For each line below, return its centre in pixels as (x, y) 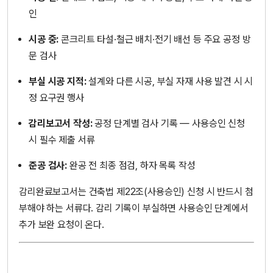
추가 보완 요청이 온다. (62, 224)
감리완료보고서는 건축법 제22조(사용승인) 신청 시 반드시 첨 (136, 191)
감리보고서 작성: (61, 124)
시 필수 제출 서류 (62, 140)
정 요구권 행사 (56, 98)
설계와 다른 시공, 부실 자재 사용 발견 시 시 (170, 82)
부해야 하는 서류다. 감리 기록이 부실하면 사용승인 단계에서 (134, 208)
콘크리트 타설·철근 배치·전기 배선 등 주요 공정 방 (155, 39)
